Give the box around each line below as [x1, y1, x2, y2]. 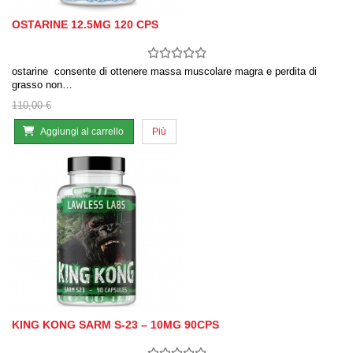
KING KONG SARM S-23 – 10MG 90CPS [12, 318, 219, 332]
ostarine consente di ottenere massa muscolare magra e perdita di [12, 65, 317, 78]
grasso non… [12, 79, 72, 91]
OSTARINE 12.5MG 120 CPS [12, 18, 158, 32]
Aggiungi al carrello [40, 126, 124, 138]
